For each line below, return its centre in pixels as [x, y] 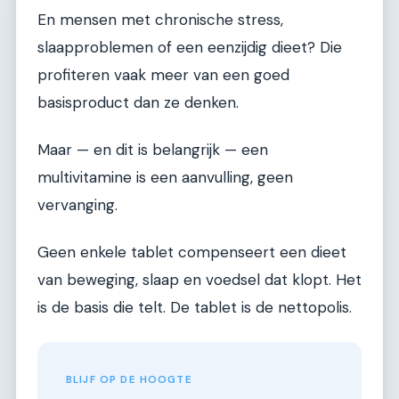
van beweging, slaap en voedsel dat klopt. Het [199, 280]
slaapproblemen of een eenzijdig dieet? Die [190, 47]
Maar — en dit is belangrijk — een [153, 149]
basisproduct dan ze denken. [138, 102]
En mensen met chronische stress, [160, 19]
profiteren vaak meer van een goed [163, 74]
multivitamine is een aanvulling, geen [165, 177]
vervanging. [77, 204]
